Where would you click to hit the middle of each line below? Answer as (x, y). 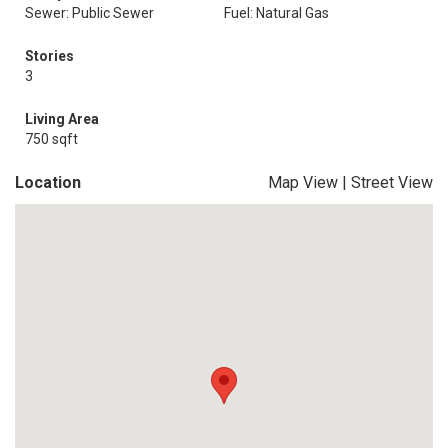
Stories (49, 56)
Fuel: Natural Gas (276, 13)
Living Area (62, 119)
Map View (303, 182)
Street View (392, 182)
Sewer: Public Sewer (89, 13)
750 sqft (51, 139)
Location (48, 182)
